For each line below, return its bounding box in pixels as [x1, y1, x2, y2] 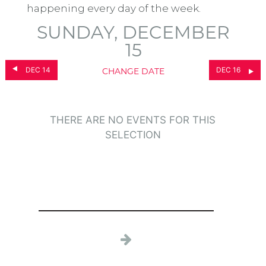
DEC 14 [25, 65, 50, 74]
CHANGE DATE [102, 67, 164, 77]
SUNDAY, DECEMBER [37, 24, 230, 43]
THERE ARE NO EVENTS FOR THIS [50, 113, 216, 126]
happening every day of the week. [26, 2, 201, 14]
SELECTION [104, 128, 161, 141]
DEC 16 [216, 65, 241, 74]
